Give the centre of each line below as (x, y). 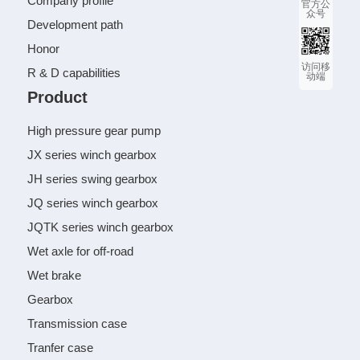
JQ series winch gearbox (93, 203)
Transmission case (78, 323)
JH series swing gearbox (93, 179)
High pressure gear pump (94, 131)
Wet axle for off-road (81, 251)
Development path (76, 25)
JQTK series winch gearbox (101, 227)
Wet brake (55, 275)
